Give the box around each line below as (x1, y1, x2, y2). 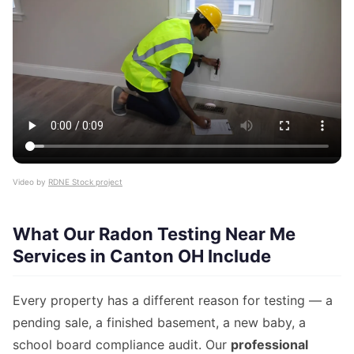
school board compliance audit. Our (13, 336, 231, 352)
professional (231, 336, 308, 352)
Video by (13, 176, 48, 186)
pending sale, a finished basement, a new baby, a (13, 314, 306, 330)
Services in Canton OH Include (13, 245, 271, 266)
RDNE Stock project (48, 176, 122, 186)
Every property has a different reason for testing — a (13, 292, 333, 308)
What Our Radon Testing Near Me (13, 223, 296, 244)
